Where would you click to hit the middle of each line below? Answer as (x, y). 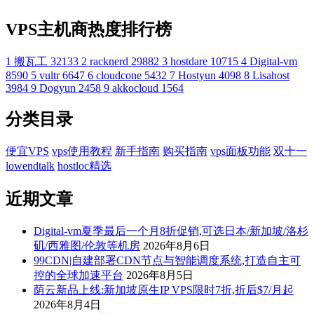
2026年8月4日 (67, 305)
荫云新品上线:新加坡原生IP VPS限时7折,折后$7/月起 (164, 290)
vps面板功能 (240, 151)
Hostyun (197, 75)
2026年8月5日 (160, 275)
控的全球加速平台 (78, 275)
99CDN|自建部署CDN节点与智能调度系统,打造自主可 (167, 261)
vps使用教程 (82, 151)
